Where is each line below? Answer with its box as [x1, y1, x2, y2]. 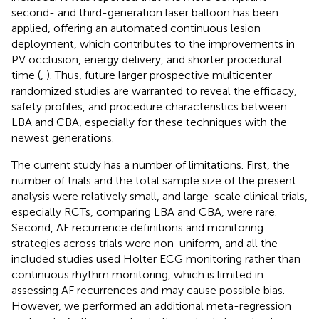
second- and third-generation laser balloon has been [11, 5, 278, 19]
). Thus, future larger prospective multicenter [46, 68, 272, 82]
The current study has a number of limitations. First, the [11, 157, 290, 172]
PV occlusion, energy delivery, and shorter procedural [11, 52, 282, 66]
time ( [11, 68, 41, 82]
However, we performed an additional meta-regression [11, 298, 291, 313]
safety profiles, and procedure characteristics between [11, 99, 287, 113]
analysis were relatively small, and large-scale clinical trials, [11, 189, 308, 203]
